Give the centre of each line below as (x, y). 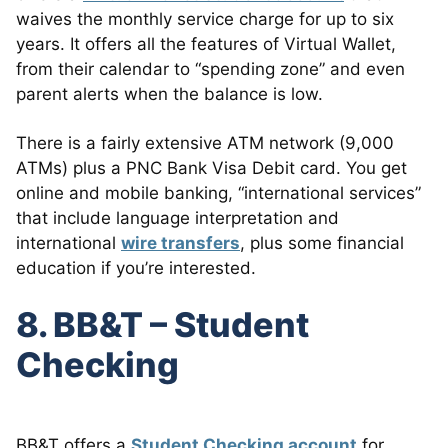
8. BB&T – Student (162, 324)
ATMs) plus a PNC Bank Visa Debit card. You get (211, 167)
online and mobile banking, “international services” (218, 192)
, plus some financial (322, 242)
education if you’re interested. (136, 267)
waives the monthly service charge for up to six (205, 18)
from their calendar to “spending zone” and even (210, 68)
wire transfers (180, 242)
